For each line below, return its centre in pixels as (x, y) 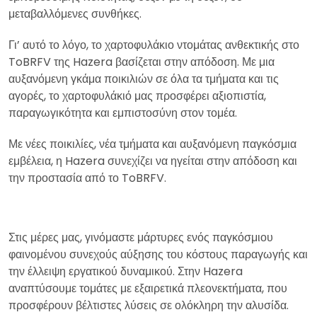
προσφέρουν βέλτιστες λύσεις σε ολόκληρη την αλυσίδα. (149, 305)
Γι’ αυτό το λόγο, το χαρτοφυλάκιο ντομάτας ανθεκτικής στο (154, 45)
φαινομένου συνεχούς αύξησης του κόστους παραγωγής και (158, 254)
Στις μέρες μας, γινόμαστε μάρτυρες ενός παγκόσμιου (141, 237)
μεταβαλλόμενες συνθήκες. (75, 13)
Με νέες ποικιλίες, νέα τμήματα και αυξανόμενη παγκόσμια (152, 144)
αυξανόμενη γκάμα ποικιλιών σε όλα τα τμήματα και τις (144, 79)
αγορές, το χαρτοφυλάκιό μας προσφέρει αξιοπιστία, (137, 96)
